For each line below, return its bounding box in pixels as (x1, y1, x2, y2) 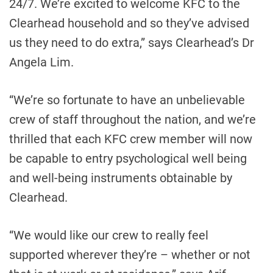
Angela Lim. (9, 55, 74, 69)
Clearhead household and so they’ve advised (9, 16, 249, 30)
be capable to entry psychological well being (9, 151, 247, 166)
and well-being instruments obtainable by (9, 171, 232, 185)
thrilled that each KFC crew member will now (9, 132, 252, 146)
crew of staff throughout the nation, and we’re (9, 112, 256, 127)
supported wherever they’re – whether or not (9, 247, 250, 262)
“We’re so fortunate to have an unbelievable (9, 93, 245, 107)
